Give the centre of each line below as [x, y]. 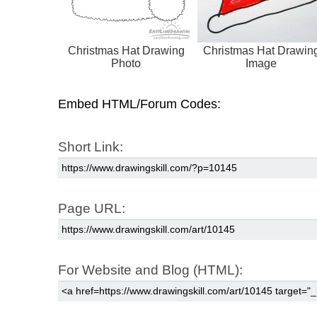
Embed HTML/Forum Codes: [139, 104]
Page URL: [92, 208]
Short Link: [91, 146]
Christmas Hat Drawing [126, 50]
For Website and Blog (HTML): [150, 270]
